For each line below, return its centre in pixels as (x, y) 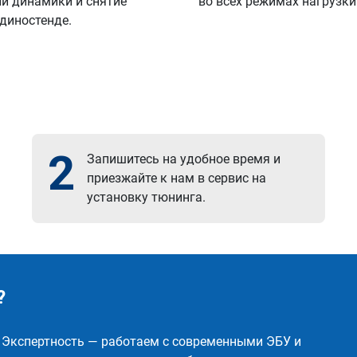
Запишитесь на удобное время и (184, 159)
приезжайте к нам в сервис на (177, 178)
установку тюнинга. (147, 197)
